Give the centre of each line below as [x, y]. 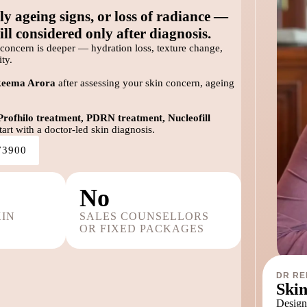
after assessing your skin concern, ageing [145, 83]
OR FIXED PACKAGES [142, 229]
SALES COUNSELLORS [144, 217]
